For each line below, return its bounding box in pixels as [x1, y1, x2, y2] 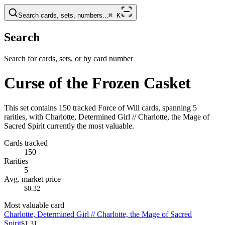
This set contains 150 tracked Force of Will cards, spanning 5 [4, 103, 197, 112]
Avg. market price [4, 174, 61, 183]
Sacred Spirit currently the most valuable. [4, 121, 134, 130]
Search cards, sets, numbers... [18, 12, 108, 19]
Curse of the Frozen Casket [4, 74, 191, 92]
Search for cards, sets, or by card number [4, 54, 133, 63]
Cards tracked [4, 138, 48, 147]
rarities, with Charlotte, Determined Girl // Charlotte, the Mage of [4, 112, 209, 121]
